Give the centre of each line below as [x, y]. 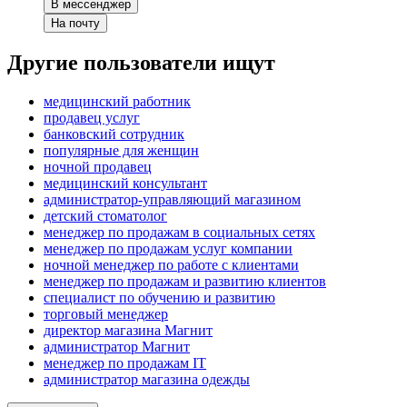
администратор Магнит [117, 347]
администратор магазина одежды [147, 380]
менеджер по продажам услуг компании [168, 249]
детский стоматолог [105, 216]
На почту [75, 24]
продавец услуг [92, 118]
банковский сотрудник [114, 134]
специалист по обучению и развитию [159, 298]
